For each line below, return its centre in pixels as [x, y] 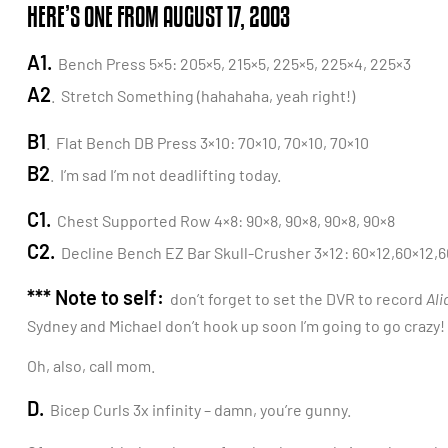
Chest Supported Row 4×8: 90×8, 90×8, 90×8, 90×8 [223, 221]
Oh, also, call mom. [91, 365]
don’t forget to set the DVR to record [295, 299]
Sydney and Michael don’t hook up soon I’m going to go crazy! [236, 326]
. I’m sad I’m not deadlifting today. [165, 174]
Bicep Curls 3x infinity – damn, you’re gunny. [197, 410]
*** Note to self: [95, 297]
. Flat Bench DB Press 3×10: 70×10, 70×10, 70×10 [207, 142]
